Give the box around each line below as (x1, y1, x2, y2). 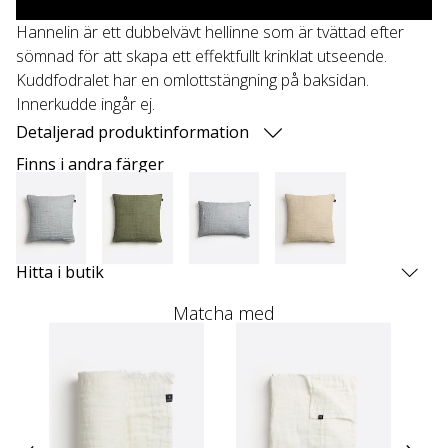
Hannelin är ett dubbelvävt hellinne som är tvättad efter (16, 20, 404, 43)
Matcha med (173, 301, 275, 326)
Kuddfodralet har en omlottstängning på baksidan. (16, 68, 369, 91)
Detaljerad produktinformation (16, 120, 249, 143)
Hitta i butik (16, 261, 104, 284)
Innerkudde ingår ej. (16, 92, 155, 115)
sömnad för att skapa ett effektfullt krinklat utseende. (16, 44, 387, 67)
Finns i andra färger (16, 152, 164, 175)
